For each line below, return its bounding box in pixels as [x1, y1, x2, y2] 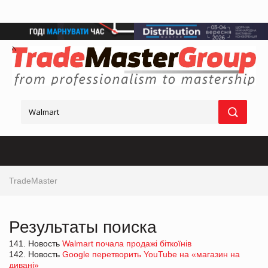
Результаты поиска [9, 217, 157, 236]
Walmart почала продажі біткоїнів [62, 238, 191, 248]
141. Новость [9, 238, 62, 248]
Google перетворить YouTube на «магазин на [62, 249, 240, 259]
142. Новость [9, 249, 62, 259]
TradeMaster [9, 175, 57, 185]
